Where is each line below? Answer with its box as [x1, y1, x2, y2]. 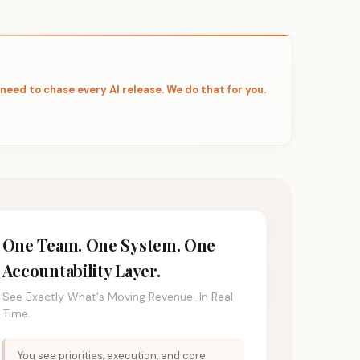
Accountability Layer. [2, 260, 161, 282]
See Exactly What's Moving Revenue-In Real [2, 289, 233, 305]
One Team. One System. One [2, 234, 216, 256]
